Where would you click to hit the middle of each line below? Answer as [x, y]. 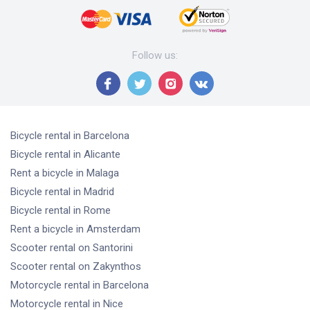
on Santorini [106, 248]
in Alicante [97, 155]
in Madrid [94, 192]
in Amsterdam [108, 229]
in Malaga [98, 173]
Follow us [154, 56]
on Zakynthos [110, 267]
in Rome [92, 211]
